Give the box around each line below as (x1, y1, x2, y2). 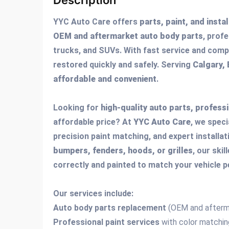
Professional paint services (53, 217, 159, 227)
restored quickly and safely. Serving (53, 60, 193, 70)
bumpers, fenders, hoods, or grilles (53, 146, 193, 155)
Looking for (53, 103, 101, 112)
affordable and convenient (53, 74, 156, 84)
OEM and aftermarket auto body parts (53, 31, 203, 41)
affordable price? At (53, 117, 133, 127)
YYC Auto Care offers (53, 17, 140, 27)
